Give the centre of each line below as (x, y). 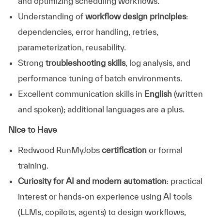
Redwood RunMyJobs (60, 150)
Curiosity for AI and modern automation (92, 181)
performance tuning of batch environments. (100, 78)
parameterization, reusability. (72, 47)
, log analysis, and (158, 62)
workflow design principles (135, 16)
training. (33, 165)
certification (124, 150)
